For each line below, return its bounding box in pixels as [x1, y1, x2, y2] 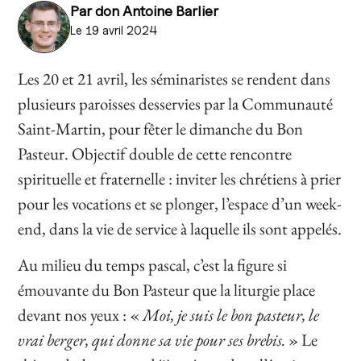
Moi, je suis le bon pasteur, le [139, 304, 320, 326]
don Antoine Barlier [95, 2, 219, 19]
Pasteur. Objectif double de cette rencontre [18, 143, 293, 164]
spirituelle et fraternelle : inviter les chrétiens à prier [18, 168, 342, 189]
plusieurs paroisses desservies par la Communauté [18, 93, 334, 114]
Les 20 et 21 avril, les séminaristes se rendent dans [18, 68, 331, 89]
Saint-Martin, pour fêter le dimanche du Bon [18, 118, 304, 139]
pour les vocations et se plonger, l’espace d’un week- [18, 193, 342, 214]
